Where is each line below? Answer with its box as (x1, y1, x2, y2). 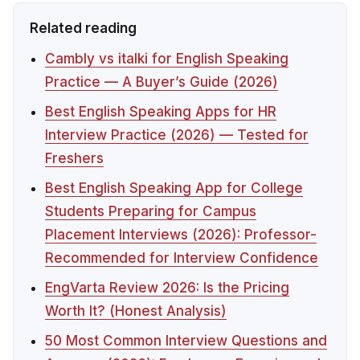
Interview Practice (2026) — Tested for (45, 127, 309, 144)
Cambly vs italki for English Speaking (45, 51, 289, 67)
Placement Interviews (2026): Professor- (45, 227, 317, 243)
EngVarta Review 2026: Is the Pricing (45, 280, 290, 297)
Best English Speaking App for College (45, 180, 304, 197)
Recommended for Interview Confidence (45, 250, 319, 267)
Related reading (30, 20, 137, 37)
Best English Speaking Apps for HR (45, 104, 277, 121)
